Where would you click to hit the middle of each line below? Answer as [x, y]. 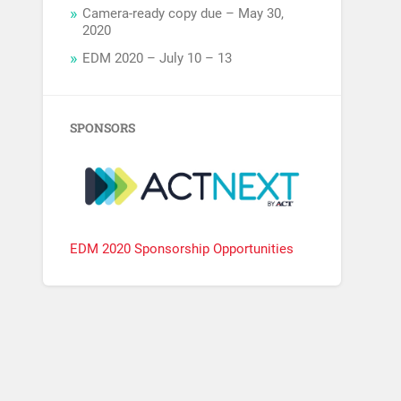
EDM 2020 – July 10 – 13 [158, 59]
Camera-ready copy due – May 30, [183, 14]
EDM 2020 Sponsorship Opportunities [182, 248]
